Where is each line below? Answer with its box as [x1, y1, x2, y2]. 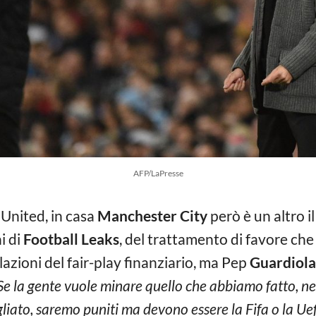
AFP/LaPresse [133, 168, 183, 178]
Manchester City [97, 207, 207, 224]
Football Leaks [23, 230, 119, 248]
